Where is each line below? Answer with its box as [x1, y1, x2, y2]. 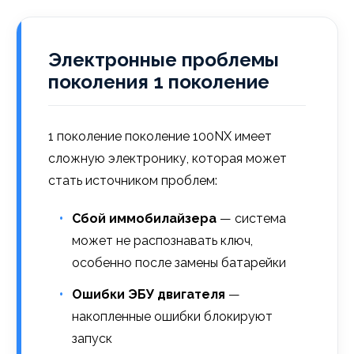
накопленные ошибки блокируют [72, 309, 273, 324]
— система [217, 211, 286, 226]
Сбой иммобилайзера [72, 211, 217, 226]
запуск [72, 331, 112, 346]
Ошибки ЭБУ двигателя [72, 287, 225, 302]
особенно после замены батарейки [72, 255, 286, 270]
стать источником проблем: [48, 173, 217, 188]
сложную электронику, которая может [48, 151, 287, 166]
